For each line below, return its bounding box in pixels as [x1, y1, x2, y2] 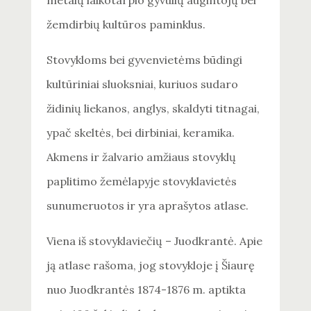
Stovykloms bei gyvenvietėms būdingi [47, 53, 243, 67]
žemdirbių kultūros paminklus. [47, 17, 206, 32]
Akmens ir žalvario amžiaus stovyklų [47, 150, 237, 165]
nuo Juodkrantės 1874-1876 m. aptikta [47, 283, 246, 297]
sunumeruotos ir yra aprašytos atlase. [47, 199, 249, 213]
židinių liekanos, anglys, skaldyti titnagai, [47, 101, 260, 116]
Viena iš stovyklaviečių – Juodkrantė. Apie [47, 234, 263, 249]
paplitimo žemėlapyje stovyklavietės [47, 174, 237, 189]
